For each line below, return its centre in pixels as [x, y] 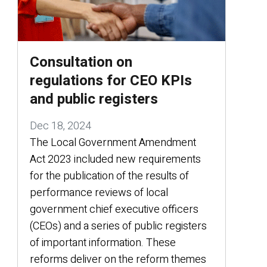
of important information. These [103, 243]
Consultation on [81, 62]
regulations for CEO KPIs [111, 81]
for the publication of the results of [109, 176]
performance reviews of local [99, 193]
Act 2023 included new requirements [115, 159]
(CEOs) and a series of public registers [118, 226]
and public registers [94, 99]
